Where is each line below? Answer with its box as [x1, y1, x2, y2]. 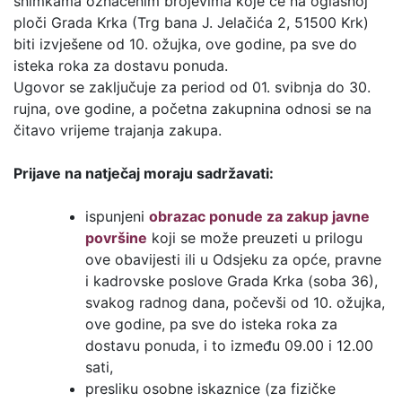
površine [85, 229, 147, 248]
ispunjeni [85, 207, 149, 226]
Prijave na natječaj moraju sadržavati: [13, 164, 274, 183]
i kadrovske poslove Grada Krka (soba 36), [85, 272, 378, 291]
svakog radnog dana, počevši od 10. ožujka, [85, 293, 385, 312]
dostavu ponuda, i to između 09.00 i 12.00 [85, 336, 373, 355]
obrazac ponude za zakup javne [149, 207, 370, 226]
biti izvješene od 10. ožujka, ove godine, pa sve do [13, 35, 357, 54]
